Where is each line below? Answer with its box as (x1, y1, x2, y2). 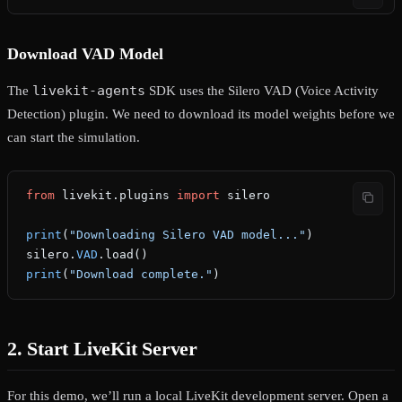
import (177, 188, 220, 203)
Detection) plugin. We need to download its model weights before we (7, 107, 395, 122)
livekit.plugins (55, 188, 177, 203)
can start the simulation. (7, 130, 140, 145)
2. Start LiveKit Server (7, 337, 197, 361)
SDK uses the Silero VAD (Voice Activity (145, 83, 379, 99)
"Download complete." (69, 267, 213, 282)
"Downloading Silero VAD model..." (69, 228, 306, 242)
